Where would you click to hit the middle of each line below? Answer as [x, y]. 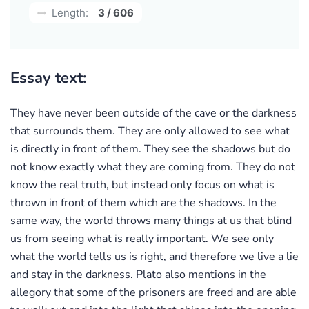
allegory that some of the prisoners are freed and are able [153, 292]
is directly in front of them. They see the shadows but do [150, 149]
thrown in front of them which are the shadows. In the [143, 202]
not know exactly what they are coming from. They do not [153, 167]
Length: [69, 12]
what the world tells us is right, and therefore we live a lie [154, 256]
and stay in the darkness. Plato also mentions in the [138, 274]
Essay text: [48, 78]
